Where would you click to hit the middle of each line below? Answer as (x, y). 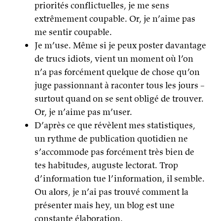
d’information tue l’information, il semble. (120, 178)
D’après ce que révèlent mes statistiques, (115, 125)
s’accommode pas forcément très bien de (114, 152)
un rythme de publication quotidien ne (111, 138)
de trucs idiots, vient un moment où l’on (114, 58)
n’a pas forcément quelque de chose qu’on (117, 72)
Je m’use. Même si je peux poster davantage (120, 45)
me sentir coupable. (73, 32)
